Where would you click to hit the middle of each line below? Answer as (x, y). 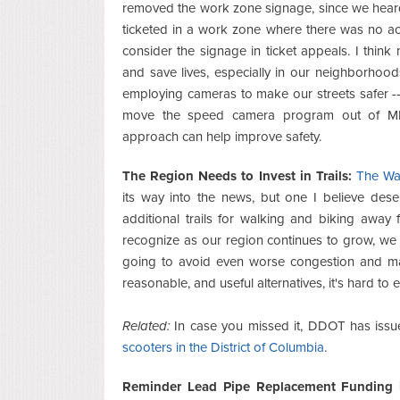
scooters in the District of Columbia (223, 347)
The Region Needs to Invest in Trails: (237, 175)
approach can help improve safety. (222, 136)
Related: (146, 325)
